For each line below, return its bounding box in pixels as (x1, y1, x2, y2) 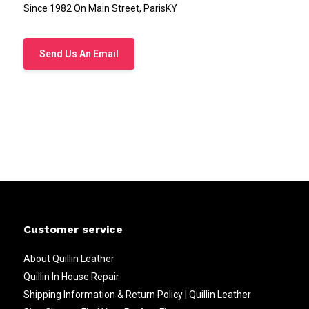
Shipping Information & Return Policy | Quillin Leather (23, 288, 251, 300)
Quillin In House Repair (23, 270, 119, 282)
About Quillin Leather (23, 252, 114, 264)
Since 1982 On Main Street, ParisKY (23, 2, 177, 14)
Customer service (23, 222, 123, 236)
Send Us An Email (39, 48, 119, 59)
